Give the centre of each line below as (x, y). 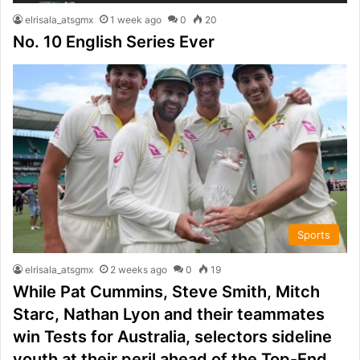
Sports (314, 234)
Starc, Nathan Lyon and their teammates (169, 314)
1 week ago (136, 20)
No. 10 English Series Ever (114, 42)
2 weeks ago (139, 269)
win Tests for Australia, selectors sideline (172, 336)
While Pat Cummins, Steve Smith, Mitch (166, 291)
